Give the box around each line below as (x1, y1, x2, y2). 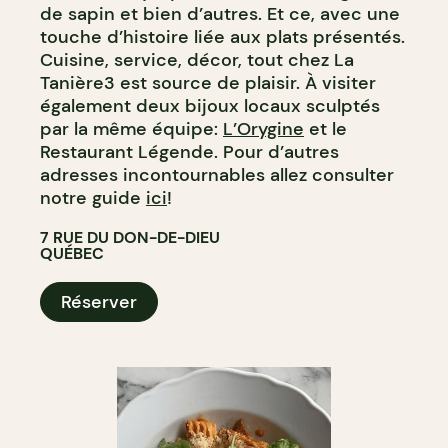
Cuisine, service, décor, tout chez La (40, 47, 354, 72)
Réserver (61, 289, 137, 314)
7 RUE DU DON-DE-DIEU (40, 226, 220, 248)
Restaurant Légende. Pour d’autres (40, 139, 339, 164)
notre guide (40, 185, 146, 210)
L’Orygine (223, 116, 304, 141)
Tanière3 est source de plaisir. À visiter (40, 70, 376, 95)
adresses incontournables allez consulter (40, 162, 394, 187)
